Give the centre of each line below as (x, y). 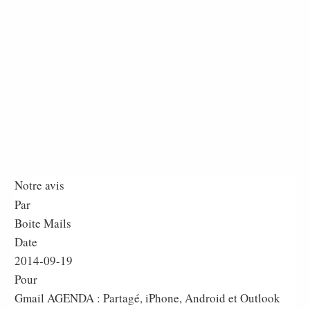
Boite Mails (43, 223)
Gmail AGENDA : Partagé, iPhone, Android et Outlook (147, 298)
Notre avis (39, 185)
